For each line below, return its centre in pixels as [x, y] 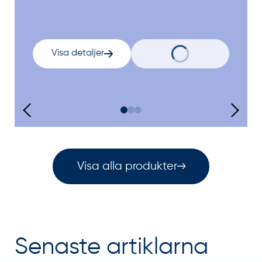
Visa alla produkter [127, 166]
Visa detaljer [77, 54]
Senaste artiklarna [111, 247]
